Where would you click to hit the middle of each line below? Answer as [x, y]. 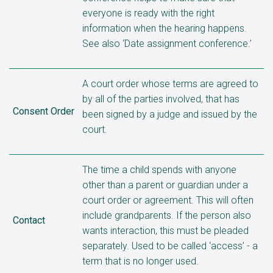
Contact [29, 220]
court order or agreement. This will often [168, 200]
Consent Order [44, 111]
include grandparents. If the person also [167, 215]
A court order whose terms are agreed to [170, 83]
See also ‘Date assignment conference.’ [167, 43]
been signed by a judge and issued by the [170, 114]
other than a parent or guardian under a [165, 185]
